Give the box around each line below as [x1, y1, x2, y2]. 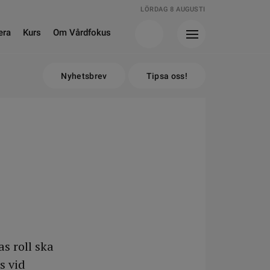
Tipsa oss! [146, 71, 187, 81]
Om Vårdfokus [53, 27, 111, 38]
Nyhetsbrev [61, 71, 107, 81]
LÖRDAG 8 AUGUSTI [140, 5, 206, 13]
